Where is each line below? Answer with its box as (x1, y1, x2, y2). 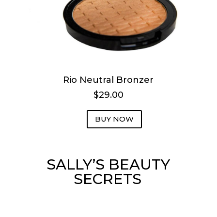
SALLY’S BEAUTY (46, 155, 170, 173)
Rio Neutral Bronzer (63, 74, 154, 85)
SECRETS (73, 170, 141, 188)
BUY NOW (94, 114, 134, 124)
